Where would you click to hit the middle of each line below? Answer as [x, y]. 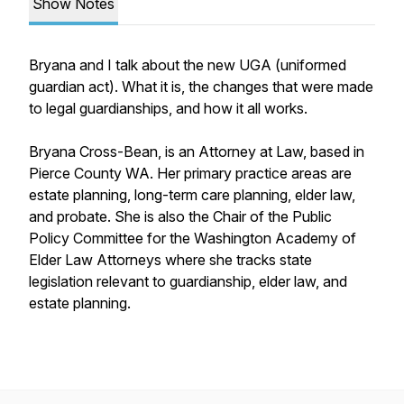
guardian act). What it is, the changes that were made [201, 87]
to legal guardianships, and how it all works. [168, 108]
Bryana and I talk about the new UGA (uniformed [188, 65]
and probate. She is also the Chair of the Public [180, 216]
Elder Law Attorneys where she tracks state [170, 260]
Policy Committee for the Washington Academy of [193, 238]
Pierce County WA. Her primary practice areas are [190, 173]
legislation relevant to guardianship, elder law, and [188, 281]
